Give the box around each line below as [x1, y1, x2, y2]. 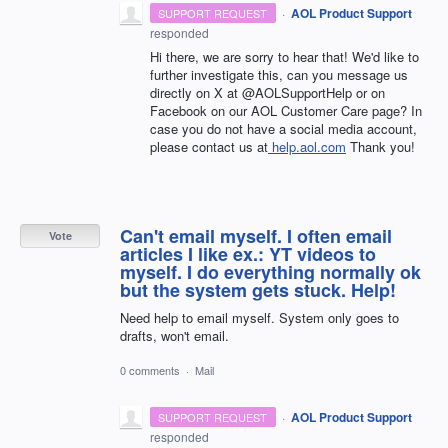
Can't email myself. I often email [120, 222, 392, 249]
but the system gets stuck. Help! [120, 276, 396, 303]
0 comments [120, 361, 180, 378]
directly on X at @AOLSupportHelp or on [150, 82, 385, 102]
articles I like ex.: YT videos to [120, 240, 376, 267]
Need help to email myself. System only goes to [120, 307, 399, 327]
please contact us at [150, 136, 268, 156]
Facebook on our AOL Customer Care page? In [150, 100, 422, 120]
